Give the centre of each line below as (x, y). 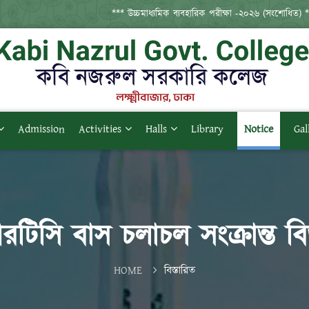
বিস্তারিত (180, 271)
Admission (41, 129)
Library (207, 129)
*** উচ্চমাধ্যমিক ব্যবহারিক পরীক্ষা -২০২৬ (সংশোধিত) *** (203, 14)
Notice (259, 129)
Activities (100, 129)
